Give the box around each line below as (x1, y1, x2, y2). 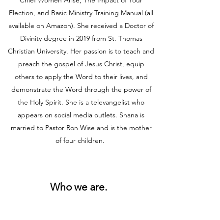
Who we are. (50, 181, 107, 193)
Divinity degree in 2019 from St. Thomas (20, 34, 142, 43)
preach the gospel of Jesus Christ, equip (18, 59, 144, 68)
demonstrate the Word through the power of (11, 85, 151, 94)
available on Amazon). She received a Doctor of (8, 21, 154, 30)
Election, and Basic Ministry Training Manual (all (9, 8, 153, 17)
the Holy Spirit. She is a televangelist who (18, 98, 144, 107)
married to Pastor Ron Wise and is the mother (10, 123, 152, 132)
